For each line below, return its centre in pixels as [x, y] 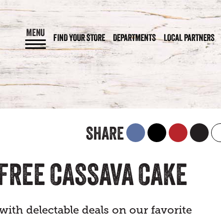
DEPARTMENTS [134, 37]
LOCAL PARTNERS [189, 37]
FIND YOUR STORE [79, 37]
